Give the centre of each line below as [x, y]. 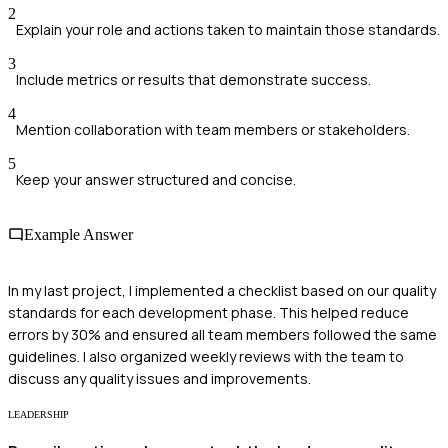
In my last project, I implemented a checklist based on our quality [222, 290]
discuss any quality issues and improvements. [159, 378]
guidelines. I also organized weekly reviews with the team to [206, 356]
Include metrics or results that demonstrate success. [193, 80]
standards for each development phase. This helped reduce [208, 312]
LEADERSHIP [38, 414]
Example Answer [78, 235]
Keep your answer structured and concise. [156, 180]
